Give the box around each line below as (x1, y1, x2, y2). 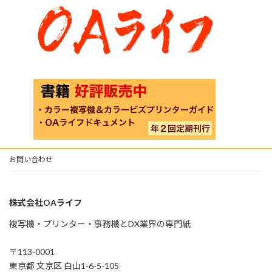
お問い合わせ (9, 155, 53, 165)
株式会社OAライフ (9, 197, 82, 208)
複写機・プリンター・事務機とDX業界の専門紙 (9, 219, 191, 229)
